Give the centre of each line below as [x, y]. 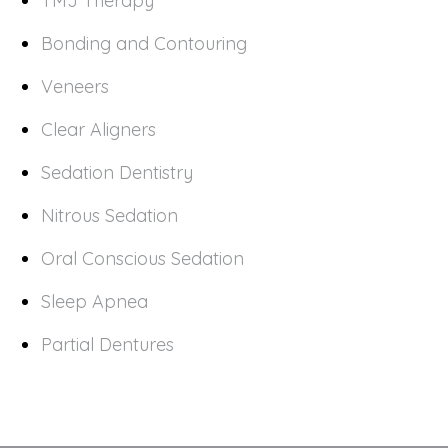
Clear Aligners [98, 130]
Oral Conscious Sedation [142, 259]
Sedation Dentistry [117, 173]
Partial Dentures [107, 345]
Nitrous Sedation [109, 216]
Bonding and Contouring [144, 44]
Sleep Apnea [94, 302]
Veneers [75, 87]
